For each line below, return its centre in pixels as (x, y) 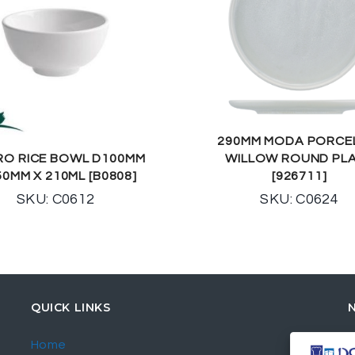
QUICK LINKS (71, 307)
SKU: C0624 (300, 199)
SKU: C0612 (55, 199)
